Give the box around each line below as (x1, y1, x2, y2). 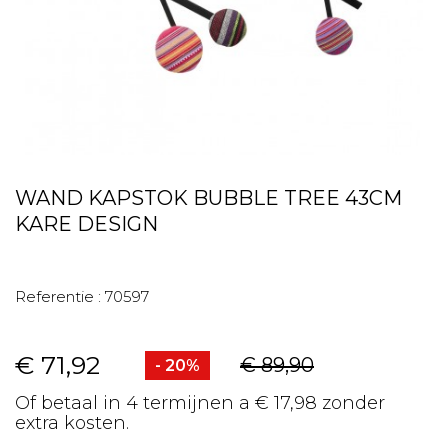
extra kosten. (15, 412, 129, 434)
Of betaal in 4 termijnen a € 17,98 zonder (15, 392, 385, 414)
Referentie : (15, 287, 101, 306)
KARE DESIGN (15, 212, 158, 236)
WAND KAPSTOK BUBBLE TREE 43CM (15, 186, 402, 210)
